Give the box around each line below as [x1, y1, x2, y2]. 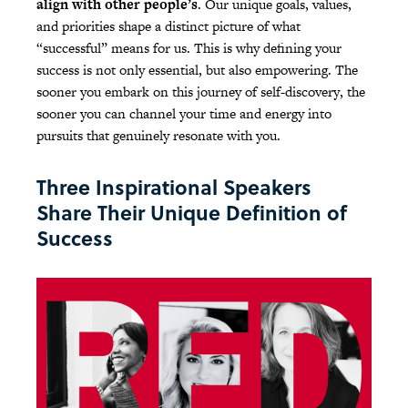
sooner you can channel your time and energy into [36, 104, 331, 124]
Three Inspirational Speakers [36, 172, 311, 202]
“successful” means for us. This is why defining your [36, 38, 342, 58]
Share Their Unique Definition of [36, 198, 347, 228]
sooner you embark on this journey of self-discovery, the [36, 82, 365, 102]
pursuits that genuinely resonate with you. [36, 126, 280, 146]
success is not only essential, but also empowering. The [36, 60, 358, 80]
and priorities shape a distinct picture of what [36, 16, 301, 36]
